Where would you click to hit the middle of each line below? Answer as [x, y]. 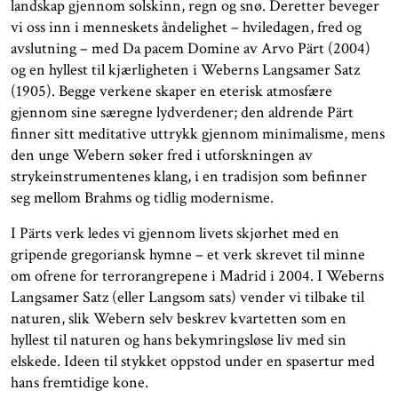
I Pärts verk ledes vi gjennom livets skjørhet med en [175, 234]
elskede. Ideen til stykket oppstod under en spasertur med [193, 362]
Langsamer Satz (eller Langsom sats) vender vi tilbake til [187, 298]
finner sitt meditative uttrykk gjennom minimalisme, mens [198, 134]
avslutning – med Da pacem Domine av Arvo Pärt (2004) [191, 49]
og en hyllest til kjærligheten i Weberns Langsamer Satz [185, 70]
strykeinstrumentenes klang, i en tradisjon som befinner [189, 177]
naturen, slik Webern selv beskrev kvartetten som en [179, 319]
